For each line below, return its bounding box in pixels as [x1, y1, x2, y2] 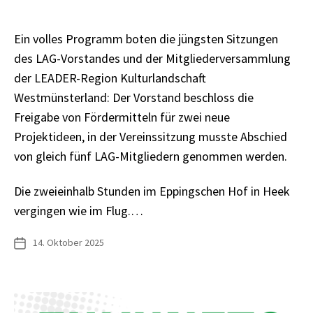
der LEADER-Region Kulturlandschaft [14, 69, 206, 86]
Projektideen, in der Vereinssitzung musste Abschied [14, 128, 287, 145]
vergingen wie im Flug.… [14, 203, 143, 219]
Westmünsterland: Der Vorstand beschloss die [14, 89, 254, 105]
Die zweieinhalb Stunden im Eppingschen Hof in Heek [14, 183, 290, 200]
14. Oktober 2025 [33, 236, 104, 249]
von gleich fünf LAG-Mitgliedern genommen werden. [14, 147, 287, 164]
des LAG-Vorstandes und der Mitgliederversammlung [14, 50, 291, 66]
